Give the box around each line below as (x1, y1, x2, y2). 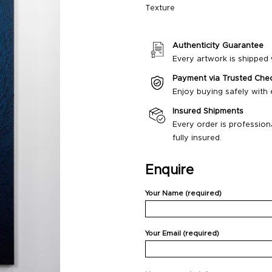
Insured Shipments (172, 107, 243, 116)
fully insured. (172, 134, 222, 143)
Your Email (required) (145, 229, 219, 237)
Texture (145, 4, 175, 13)
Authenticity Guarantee (172, 42, 263, 50)
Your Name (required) (145, 190, 222, 197)
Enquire (145, 164, 194, 177)
